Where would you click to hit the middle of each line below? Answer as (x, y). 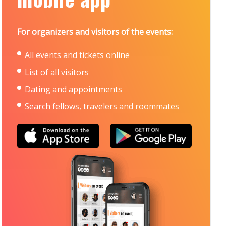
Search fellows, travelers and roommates (102, 106)
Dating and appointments (74, 89)
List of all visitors (57, 72)
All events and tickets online (77, 55)
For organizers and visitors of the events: (95, 32)
